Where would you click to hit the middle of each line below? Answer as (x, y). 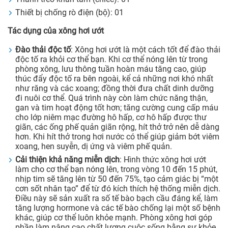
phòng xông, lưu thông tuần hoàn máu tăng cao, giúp (111, 69)
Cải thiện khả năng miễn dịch (67, 160)
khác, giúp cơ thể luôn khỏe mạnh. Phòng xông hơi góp (114, 218)
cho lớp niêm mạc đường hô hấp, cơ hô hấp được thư (111, 118)
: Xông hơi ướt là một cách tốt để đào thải (146, 50)
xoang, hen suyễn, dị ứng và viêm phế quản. (94, 147)
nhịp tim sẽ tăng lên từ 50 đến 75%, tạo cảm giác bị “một (117, 179)
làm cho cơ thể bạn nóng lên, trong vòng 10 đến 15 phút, (116, 169)
